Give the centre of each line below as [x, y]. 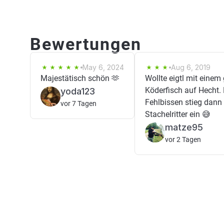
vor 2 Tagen [183, 139]
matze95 [184, 127]
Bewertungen [86, 44]
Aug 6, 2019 [191, 67]
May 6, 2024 [103, 67]
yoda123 [78, 91]
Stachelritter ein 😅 [178, 114]
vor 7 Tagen [78, 103]
